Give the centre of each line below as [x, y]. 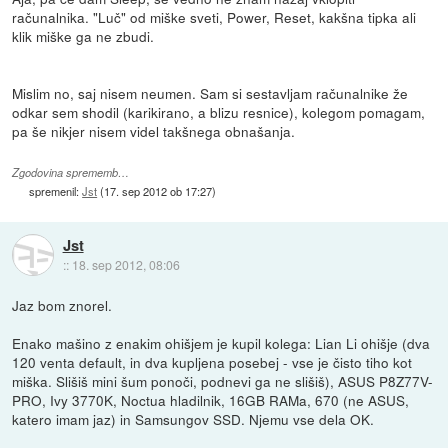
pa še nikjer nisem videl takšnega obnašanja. [154, 130]
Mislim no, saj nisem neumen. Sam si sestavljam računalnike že [210, 92]
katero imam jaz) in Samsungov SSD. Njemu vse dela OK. [193, 418]
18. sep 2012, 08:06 [125, 265]
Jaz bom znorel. [62, 304]
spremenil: [56, 190]
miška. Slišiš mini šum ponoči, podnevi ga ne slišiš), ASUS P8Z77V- [223, 380]
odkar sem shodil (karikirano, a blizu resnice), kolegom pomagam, [219, 111]
